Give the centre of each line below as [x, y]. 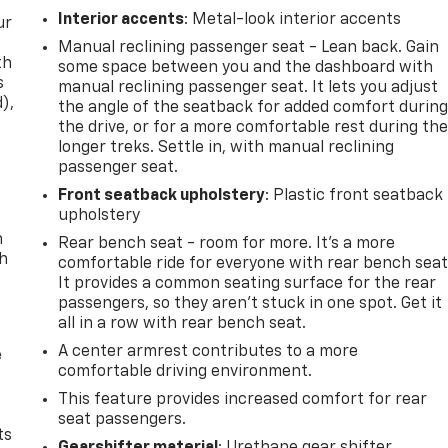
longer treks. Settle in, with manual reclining [226, 148]
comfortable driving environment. [185, 372]
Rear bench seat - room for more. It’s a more [227, 244]
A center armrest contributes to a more [208, 352]
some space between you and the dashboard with [246, 68]
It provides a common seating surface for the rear [247, 284]
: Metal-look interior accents [293, 20]
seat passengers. [122, 420]
